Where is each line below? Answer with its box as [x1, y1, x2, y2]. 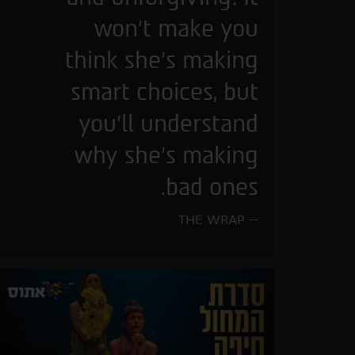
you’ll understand [78, 109, 258, 137]
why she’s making [74, 141, 258, 169]
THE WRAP [178, 212, 245, 227]
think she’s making [65, 46, 258, 74]
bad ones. [166, 173, 258, 200]
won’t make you [94, 14, 258, 42]
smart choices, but [71, 78, 258, 105]
